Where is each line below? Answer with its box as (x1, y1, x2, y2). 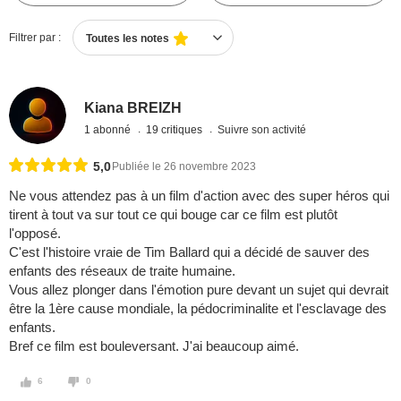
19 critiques (146, 123, 206, 136)
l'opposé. (9, 226, 61, 242)
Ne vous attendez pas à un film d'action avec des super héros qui (9, 188, 389, 204)
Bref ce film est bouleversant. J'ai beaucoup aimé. (9, 338, 299, 354)
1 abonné (84, 123, 134, 136)
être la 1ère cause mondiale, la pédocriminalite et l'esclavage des (9, 301, 387, 317)
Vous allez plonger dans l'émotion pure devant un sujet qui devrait (9, 282, 388, 298)
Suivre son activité (218, 123, 307, 136)
